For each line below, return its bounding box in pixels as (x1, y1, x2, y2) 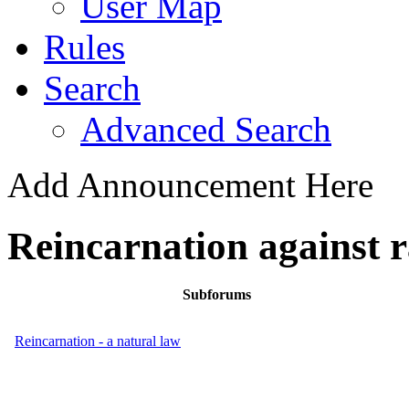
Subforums (183, 286, 251, 302)
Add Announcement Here (7, 165, 373, 204)
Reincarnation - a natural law (15, 332, 181, 349)
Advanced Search (80, 110, 331, 149)
